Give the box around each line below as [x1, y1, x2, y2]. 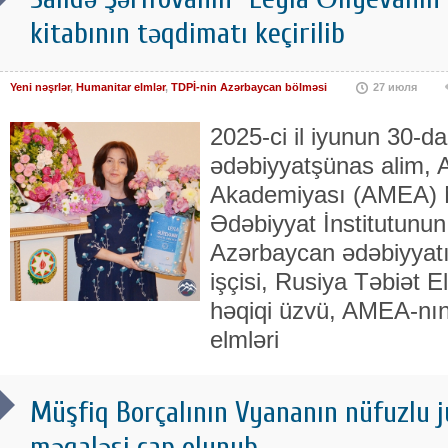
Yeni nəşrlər [10, 81, 70, 94]
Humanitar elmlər [76, 81, 165, 94]
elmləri [210, 326, 279, 354]
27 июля [373, 81, 417, 94]
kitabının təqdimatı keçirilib [30, 16, 345, 52]
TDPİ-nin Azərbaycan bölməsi [171, 81, 327, 94]
